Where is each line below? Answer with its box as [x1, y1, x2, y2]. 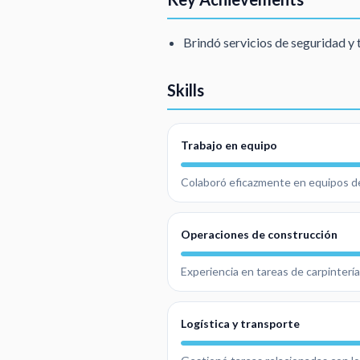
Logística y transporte [181, 317, 300, 331]
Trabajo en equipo [181, 138, 277, 153]
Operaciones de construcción [181, 227, 337, 242]
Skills [167, 80, 204, 100]
